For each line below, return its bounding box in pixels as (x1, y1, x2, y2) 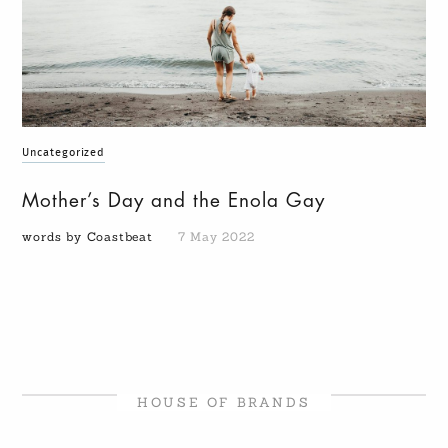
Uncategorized (22, 147, 106, 159)
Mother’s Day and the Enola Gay (22, 191, 326, 211)
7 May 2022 (177, 229, 255, 245)
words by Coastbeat (22, 229, 158, 245)
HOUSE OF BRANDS (137, 394, 311, 412)
